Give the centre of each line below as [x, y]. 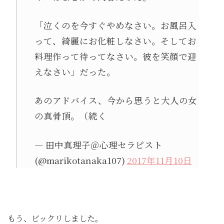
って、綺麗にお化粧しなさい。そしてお [115, 41]
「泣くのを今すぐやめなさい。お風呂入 [115, 25]
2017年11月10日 [159, 160]
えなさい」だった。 [75, 72]
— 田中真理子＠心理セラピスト [98, 144]
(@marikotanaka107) [80, 160]
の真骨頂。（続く [70, 116]
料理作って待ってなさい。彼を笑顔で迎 [115, 56]
